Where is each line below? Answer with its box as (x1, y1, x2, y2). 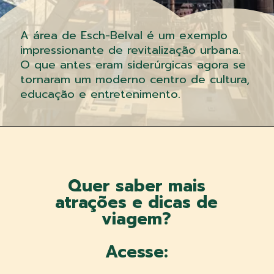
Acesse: (105, 239, 168, 264)
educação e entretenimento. (20, 86, 180, 103)
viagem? (102, 206, 172, 231)
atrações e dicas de (55, 189, 218, 215)
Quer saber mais (67, 172, 206, 198)
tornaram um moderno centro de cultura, (20, 71, 250, 89)
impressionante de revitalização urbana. (20, 42, 241, 59)
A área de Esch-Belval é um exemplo (20, 27, 228, 45)
